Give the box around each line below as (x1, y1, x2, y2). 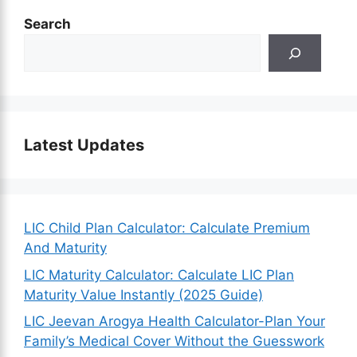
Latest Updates (24, 135, 144, 155)
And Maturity (24, 240, 107, 256)
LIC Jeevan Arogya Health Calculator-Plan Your (24, 313, 325, 329)
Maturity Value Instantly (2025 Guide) (24, 286, 263, 303)
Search (24, 16, 71, 32)
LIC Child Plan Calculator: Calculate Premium (24, 220, 310, 236)
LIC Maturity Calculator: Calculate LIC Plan (24, 266, 294, 283)
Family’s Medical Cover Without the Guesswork (24, 333, 324, 349)
